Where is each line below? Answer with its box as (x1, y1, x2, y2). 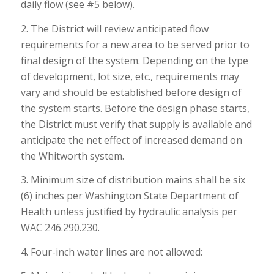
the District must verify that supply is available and (20, 117, 252, 131)
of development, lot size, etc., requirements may (20, 69, 239, 83)
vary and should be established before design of (20, 85, 242, 99)
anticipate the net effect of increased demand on (20, 133, 242, 147)
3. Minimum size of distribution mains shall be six (20, 173, 245, 187)
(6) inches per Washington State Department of (20, 189, 239, 203)
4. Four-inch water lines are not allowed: (20, 245, 202, 259)
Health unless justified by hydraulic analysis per (20, 205, 237, 219)
